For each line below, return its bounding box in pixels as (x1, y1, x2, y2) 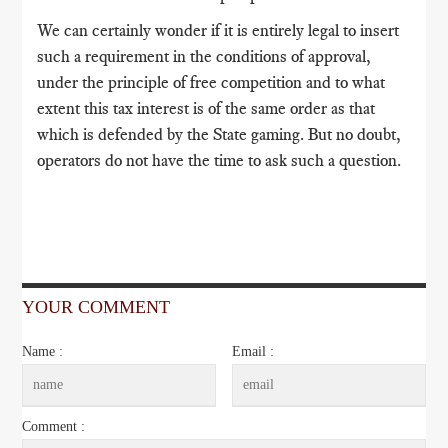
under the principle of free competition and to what (37, 72, 386, 92)
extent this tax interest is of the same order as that (37, 98, 376, 118)
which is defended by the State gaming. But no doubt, (37, 124, 402, 144)
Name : (22, 344, 64, 359)
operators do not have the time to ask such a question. (37, 150, 402, 170)
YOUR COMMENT (22, 297, 171, 317)
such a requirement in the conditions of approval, (37, 46, 372, 66)
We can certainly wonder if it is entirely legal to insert (37, 20, 400, 40)
